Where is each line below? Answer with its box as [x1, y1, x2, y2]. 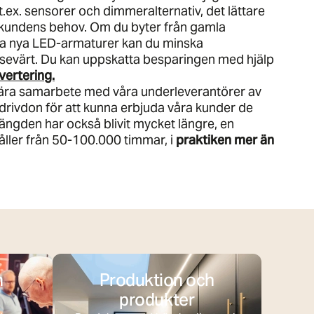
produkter [119, 288, 195, 310]
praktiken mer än [175, 131, 274, 148]
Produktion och [99, 268, 214, 291]
